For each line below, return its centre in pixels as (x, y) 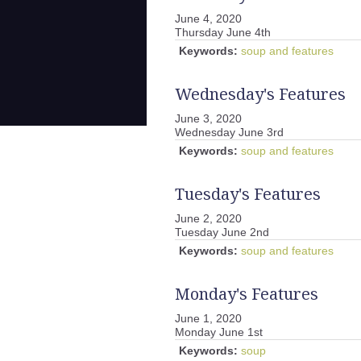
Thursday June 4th (223, 32)
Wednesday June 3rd (229, 132)
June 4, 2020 (208, 19)
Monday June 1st (219, 332)
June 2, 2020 (208, 218)
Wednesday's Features (260, 94)
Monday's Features (247, 294)
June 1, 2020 (208, 318)
